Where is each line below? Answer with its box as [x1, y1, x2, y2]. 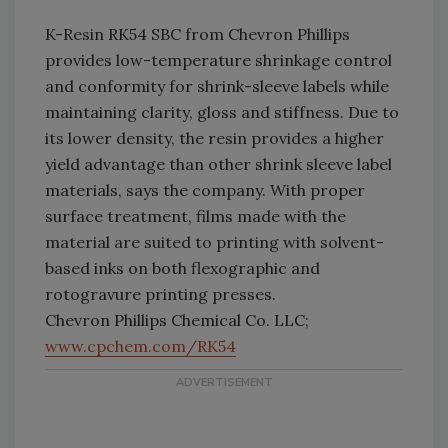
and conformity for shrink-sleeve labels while [45, 76, 389, 96]
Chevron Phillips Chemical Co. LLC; [45, 310, 309, 330]
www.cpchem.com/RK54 [45, 336, 236, 356]
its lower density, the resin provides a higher [45, 128, 384, 148]
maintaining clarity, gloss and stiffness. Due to [45, 102, 399, 122]
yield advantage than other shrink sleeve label [45, 154, 392, 174]
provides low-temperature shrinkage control [45, 50, 392, 70]
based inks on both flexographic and [45, 258, 320, 278]
